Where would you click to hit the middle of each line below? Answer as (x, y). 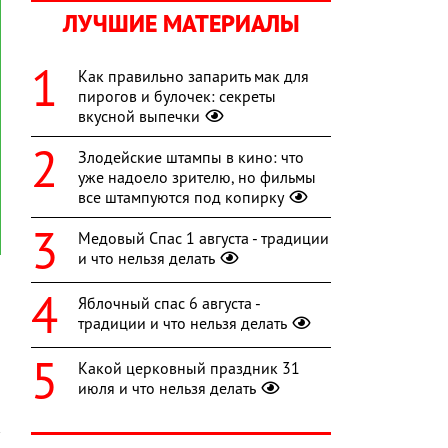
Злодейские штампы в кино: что (191, 157)
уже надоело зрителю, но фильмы (197, 177)
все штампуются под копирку (181, 197)
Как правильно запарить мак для (193, 76)
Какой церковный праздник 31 (189, 368)
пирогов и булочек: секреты (177, 96)
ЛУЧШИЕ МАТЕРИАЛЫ (181, 24)
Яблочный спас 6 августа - (169, 303)
